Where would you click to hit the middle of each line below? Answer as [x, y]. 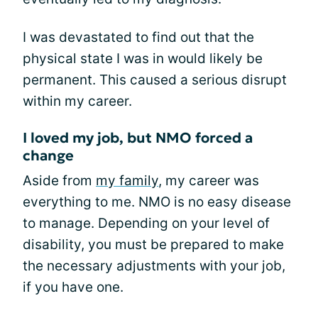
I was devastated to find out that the [138, 37]
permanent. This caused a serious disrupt [155, 80]
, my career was [209, 181]
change [48, 155]
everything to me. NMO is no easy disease [157, 202]
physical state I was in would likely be [143, 59]
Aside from [59, 181]
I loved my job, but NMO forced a [138, 138]
